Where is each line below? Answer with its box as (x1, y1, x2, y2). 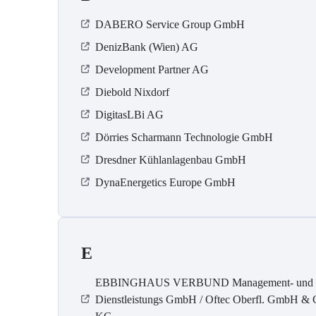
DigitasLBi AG (95, 109, 164, 121)
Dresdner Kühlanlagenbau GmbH (95, 154, 246, 166)
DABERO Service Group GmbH (95, 18, 245, 31)
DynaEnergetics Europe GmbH (95, 176, 236, 189)
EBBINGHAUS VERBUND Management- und (95, 276, 313, 289)
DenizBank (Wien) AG (95, 41, 198, 54)
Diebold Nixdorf (95, 86, 169, 99)
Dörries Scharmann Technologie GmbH (95, 131, 273, 144)
